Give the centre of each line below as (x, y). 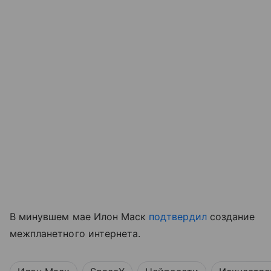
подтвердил (178, 216)
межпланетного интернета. (75, 233)
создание (231, 216)
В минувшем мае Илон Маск (80, 216)
